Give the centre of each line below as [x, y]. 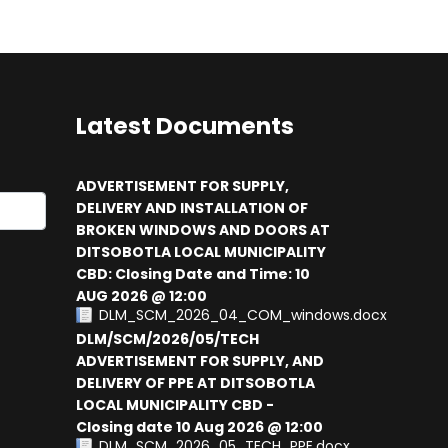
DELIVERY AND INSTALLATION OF [192, 208]
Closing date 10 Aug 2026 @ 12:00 [199, 427]
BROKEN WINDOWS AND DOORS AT [203, 230]
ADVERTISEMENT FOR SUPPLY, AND [200, 361]
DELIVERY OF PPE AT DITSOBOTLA [195, 383]
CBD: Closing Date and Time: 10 [193, 274]
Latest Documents [185, 126]
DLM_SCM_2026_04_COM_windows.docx [243, 315]
